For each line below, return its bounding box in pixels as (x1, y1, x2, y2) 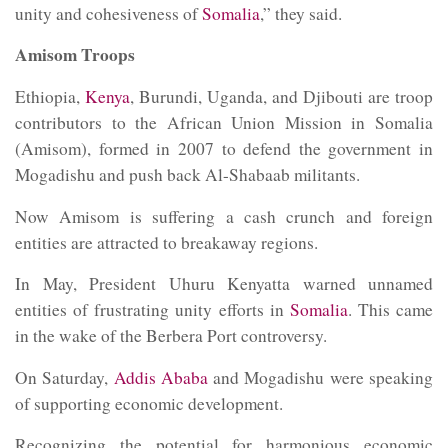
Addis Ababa (113, 365, 208, 389)
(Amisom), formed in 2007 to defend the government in (15, 136, 433, 160)
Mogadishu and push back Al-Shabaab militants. (15, 162, 360, 186)
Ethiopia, (15, 84, 85, 108)
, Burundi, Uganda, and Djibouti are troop (130, 84, 433, 108)
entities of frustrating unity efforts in (15, 298, 290, 322)
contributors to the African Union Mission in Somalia (15, 110, 433, 134)
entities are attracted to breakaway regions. (15, 230, 318, 254)
